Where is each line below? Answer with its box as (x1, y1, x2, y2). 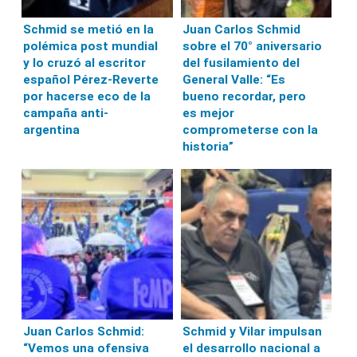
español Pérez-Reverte (23, 72, 159, 87)
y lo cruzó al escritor (23, 55, 147, 70)
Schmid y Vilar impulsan (182, 324, 322, 339)
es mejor (182, 105, 234, 120)
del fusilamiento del (182, 55, 300, 70)
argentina (23, 122, 80, 137)
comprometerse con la (182, 122, 318, 137)
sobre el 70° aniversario (182, 38, 322, 53)
